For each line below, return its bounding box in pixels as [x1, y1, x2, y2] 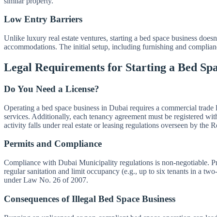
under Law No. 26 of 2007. [4, 176, 88, 185]
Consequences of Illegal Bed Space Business [4, 193, 175, 204]
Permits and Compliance [4, 139, 102, 149]
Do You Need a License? [4, 83, 99, 94]
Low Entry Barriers [4, 14, 82, 25]
